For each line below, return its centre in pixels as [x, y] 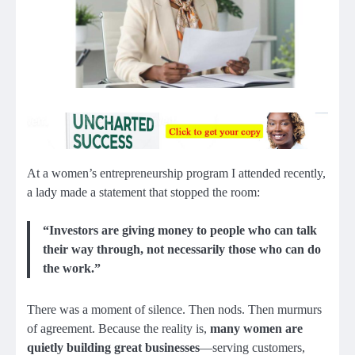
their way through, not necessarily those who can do [182, 250]
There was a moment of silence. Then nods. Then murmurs [174, 310]
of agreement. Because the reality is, [118, 329]
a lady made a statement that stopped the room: [143, 193]
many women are [256, 329]
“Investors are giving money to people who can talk [180, 231]
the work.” [72, 269]
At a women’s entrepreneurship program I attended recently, [176, 174]
